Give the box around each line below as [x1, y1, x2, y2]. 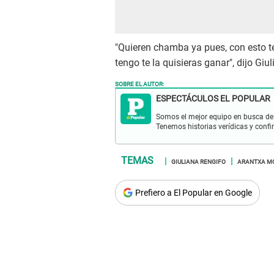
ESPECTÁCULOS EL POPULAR [156, 94, 270, 104]
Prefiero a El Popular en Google [135, 188, 252, 198]
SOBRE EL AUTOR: [115, 78, 164, 89]
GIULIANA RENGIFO [171, 156, 226, 166]
